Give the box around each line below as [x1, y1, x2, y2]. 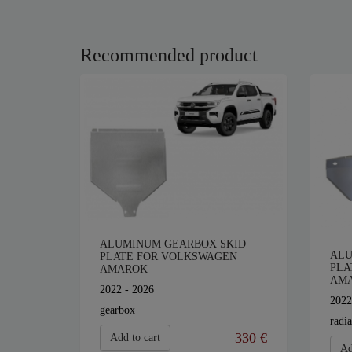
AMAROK [100, 262, 148, 275]
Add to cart [110, 331, 160, 343]
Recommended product [80, 45, 258, 66]
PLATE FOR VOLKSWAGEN [100, 250, 237, 262]
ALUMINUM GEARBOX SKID [100, 237, 246, 250]
